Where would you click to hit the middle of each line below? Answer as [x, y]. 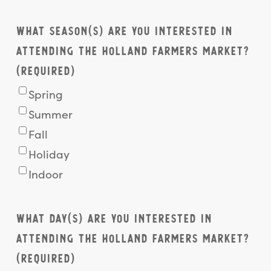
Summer [50, 115]
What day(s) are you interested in [114, 219]
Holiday [49, 155]
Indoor [45, 175]
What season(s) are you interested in [124, 31]
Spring [45, 95]
